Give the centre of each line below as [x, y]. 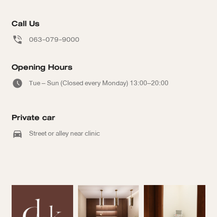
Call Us [25, 24]
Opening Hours [42, 67]
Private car [33, 118]
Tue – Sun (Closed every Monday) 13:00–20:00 [99, 83]
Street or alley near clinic [64, 133]
